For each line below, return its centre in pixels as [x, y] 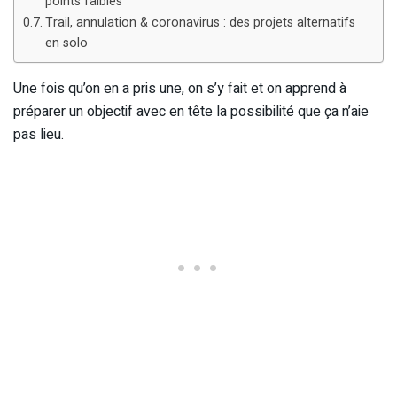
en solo [66, 43]
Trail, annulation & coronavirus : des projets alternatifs [200, 22]
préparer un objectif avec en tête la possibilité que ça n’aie [191, 111]
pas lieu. [39, 134]
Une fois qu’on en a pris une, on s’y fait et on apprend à [180, 88]
